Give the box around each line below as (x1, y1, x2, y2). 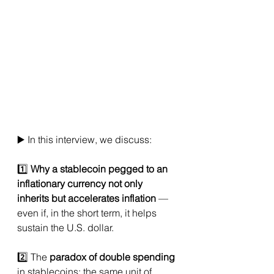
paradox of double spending (50, 251, 175, 264)
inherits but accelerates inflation (17, 192, 156, 205)
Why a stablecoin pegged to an (31, 163, 170, 176)
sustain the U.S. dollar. (17, 221, 114, 234)
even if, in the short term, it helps (17, 207, 159, 220)
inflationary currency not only (17, 177, 145, 190)
